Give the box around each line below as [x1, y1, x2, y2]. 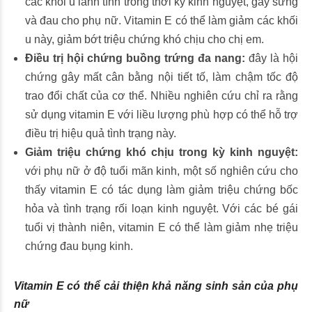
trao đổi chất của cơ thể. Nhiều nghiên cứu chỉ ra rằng [24, 90, 298, 102]
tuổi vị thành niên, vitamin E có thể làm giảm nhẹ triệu [24, 221, 298, 233]
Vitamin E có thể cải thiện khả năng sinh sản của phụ [14, 280, 298, 292]
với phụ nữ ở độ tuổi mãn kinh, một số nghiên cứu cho [24, 165, 298, 177]
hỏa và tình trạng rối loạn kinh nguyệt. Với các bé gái [24, 203, 298, 214]
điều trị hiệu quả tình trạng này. [24, 127, 176, 139]
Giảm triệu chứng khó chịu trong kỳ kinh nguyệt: [24, 146, 298, 158]
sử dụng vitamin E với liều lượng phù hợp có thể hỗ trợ [24, 109, 298, 120]
